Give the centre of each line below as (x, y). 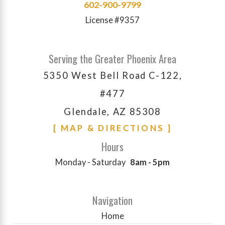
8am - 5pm (150, 162)
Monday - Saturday (90, 162)
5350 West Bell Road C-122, (113, 75)
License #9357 (113, 20)
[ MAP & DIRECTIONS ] (113, 128)
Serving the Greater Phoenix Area (113, 59)
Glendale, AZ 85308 (113, 111)
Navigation (113, 201)
